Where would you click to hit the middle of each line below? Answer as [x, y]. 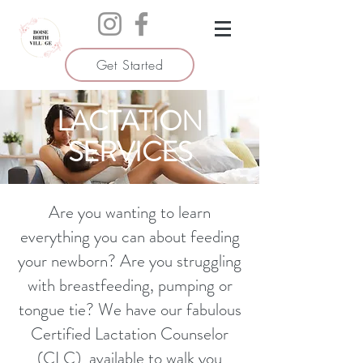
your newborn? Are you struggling [130, 261]
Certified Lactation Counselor [130, 334]
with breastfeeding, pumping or [130, 285]
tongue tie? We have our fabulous [130, 310]
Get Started [130, 65]
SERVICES [130, 152]
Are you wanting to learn [130, 212]
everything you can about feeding [130, 237]
